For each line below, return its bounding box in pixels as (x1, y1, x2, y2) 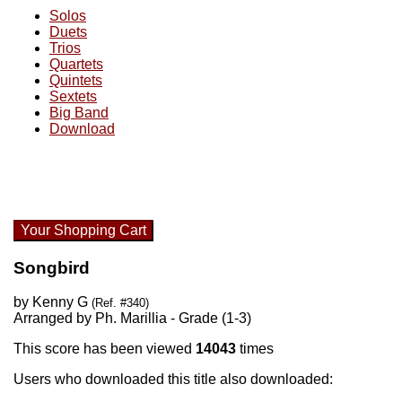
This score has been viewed (13, 341, 196, 357)
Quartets (49, 57, 103, 72)
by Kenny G (13, 294, 92, 310)
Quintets (49, 73, 102, 88)
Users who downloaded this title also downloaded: (13, 371, 333, 388)
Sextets (49, 89, 97, 104)
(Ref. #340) (92, 296, 149, 310)
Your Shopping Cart (21, 223, 146, 238)
